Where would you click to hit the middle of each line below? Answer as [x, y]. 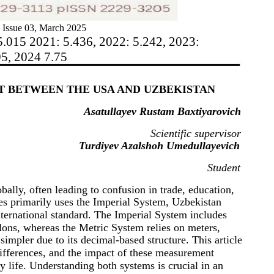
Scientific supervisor [196, 133]
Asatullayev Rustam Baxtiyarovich [162, 111]
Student [224, 167]
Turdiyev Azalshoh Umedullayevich [159, 145]
